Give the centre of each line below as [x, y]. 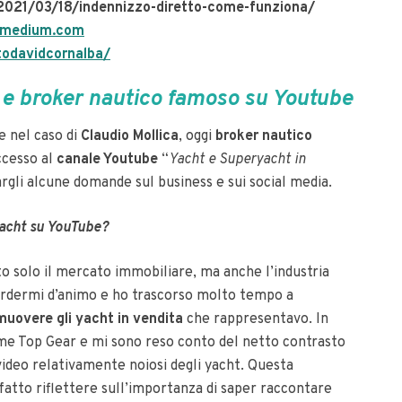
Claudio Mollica [130, 136]
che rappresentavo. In [256, 319]
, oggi [197, 136]
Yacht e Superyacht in [237, 160]
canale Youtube [107, 160]
